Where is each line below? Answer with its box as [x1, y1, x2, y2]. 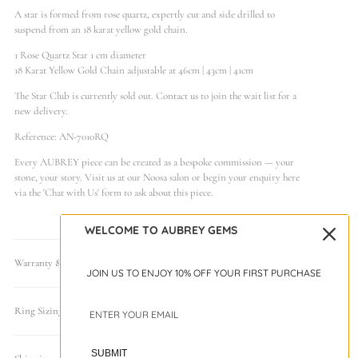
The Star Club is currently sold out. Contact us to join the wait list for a [14, 89, 296, 102]
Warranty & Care [14, 257, 84, 269]
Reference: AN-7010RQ [14, 130, 109, 143]
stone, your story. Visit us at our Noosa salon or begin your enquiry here [14, 171, 300, 184]
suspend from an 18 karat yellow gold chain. [14, 23, 190, 36]
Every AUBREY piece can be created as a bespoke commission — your [14, 156, 294, 169]
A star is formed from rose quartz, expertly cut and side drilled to [14, 8, 275, 21]
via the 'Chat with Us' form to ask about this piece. [14, 186, 213, 199]
